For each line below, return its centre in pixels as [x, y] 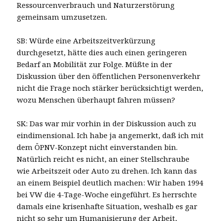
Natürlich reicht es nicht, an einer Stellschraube [103, 159]
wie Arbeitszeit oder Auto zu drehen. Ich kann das [107, 170]
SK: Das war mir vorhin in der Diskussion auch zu [107, 123]
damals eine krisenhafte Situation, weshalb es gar [107, 206]
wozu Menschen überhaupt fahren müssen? [96, 99]
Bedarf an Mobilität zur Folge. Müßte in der [95, 64]
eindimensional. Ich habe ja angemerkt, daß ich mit [110, 135]
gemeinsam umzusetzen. [62, 17]
